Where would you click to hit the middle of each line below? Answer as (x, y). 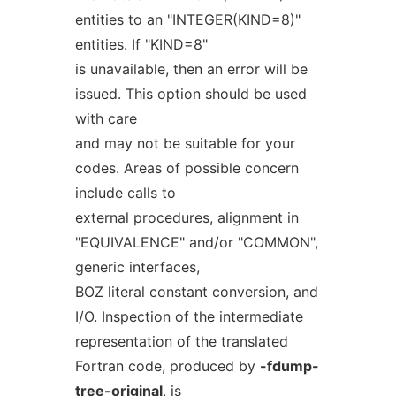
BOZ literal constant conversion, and (196, 292)
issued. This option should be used (190, 94)
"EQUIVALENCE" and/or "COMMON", (196, 242)
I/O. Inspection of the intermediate (189, 316)
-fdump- (289, 366)
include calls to (125, 193)
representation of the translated (181, 341)
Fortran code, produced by (167, 366)
